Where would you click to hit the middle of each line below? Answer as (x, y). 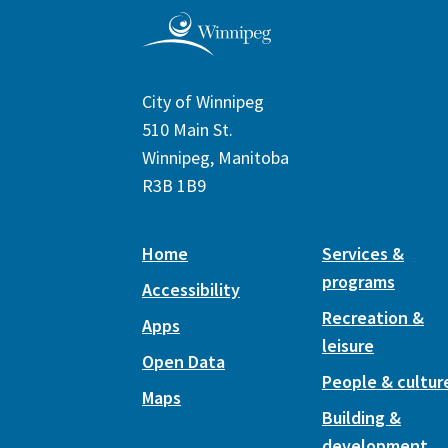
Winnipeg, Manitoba (215, 157)
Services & (363, 253)
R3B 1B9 (174, 185)
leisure (348, 345)
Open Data (183, 361)
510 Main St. (187, 129)
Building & (361, 417)
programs (358, 281)
